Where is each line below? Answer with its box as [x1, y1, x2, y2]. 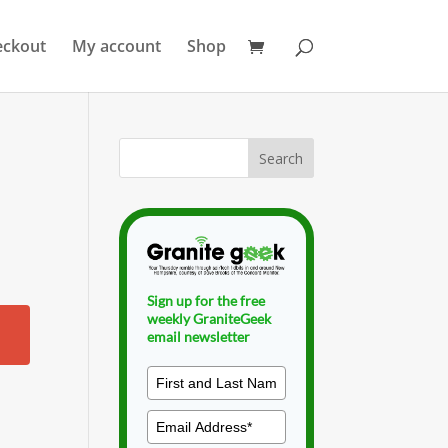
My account [71, 35, 161, 57]
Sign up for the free [147, 291, 266, 309]
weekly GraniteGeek [147, 309, 272, 327]
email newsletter [147, 327, 251, 345]
